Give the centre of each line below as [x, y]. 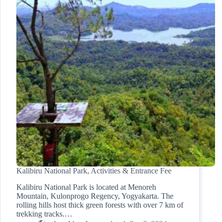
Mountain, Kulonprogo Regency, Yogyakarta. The [95, 196]
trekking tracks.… [44, 214]
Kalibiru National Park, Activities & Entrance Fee [94, 171]
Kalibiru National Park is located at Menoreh [86, 187]
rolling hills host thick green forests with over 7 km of [100, 205]
